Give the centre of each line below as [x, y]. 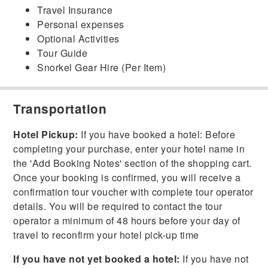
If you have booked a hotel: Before [157, 135]
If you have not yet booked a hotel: [97, 259]
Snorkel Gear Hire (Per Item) [102, 68]
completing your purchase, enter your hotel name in [129, 149]
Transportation [60, 109]
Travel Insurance [75, 10]
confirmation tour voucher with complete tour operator [133, 192]
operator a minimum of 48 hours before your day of [127, 221]
